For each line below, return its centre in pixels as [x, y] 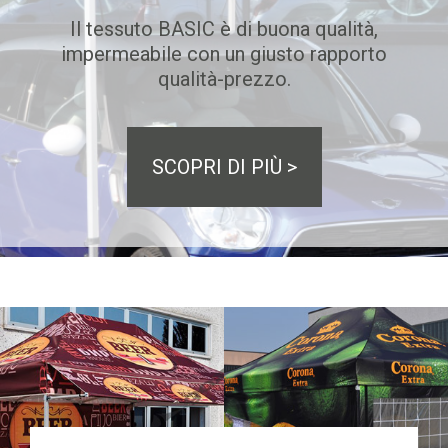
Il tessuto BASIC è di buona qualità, [224, 29]
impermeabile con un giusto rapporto [224, 54]
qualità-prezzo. [224, 79]
